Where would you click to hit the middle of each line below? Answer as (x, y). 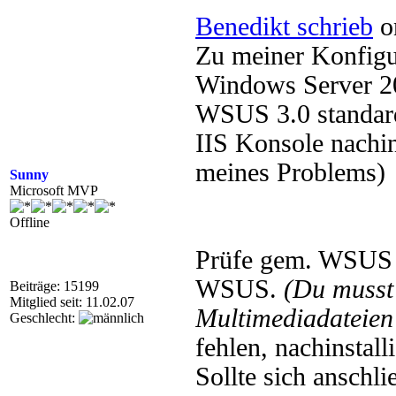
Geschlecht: (44, 318)
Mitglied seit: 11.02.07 (72, 302)
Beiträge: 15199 (54, 286)
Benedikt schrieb (284, 27)
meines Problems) (290, 172)
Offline (30, 222)
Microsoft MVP (54, 190)
